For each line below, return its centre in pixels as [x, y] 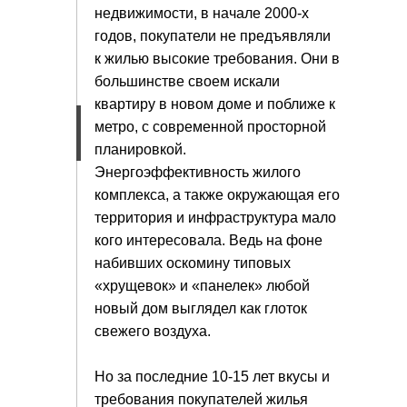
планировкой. [140, 149]
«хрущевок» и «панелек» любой [202, 286]
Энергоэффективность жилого [198, 172]
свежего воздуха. [153, 331]
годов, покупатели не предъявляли [213, 36]
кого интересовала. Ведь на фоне [208, 240]
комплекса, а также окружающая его [217, 195]
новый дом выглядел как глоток [201, 308]
